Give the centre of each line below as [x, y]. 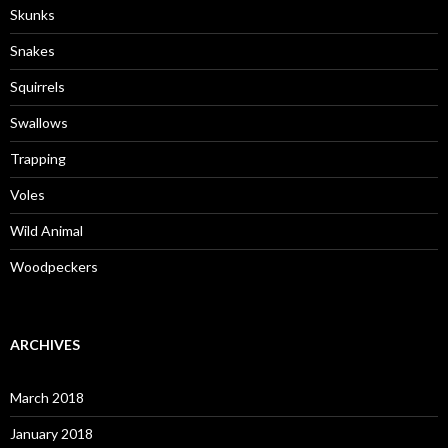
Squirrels [37, 86]
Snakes [32, 50]
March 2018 [47, 397]
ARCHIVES [45, 344]
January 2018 [51, 433]
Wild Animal [46, 230]
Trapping [38, 158]
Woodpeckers [54, 266]
